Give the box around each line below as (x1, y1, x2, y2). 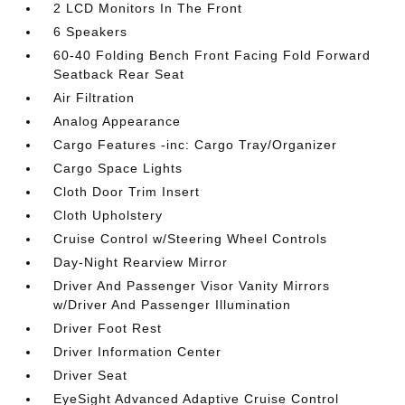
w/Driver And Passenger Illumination (53, 297, 292, 312)
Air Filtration (53, 90, 136, 105)
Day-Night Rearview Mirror (53, 255, 229, 269)
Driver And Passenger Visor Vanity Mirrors (53, 278, 331, 293)
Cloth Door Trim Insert (53, 184, 201, 199)
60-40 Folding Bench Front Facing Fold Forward (53, 48, 372, 62)
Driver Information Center (53, 344, 222, 359)
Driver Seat (53, 368, 128, 382)
